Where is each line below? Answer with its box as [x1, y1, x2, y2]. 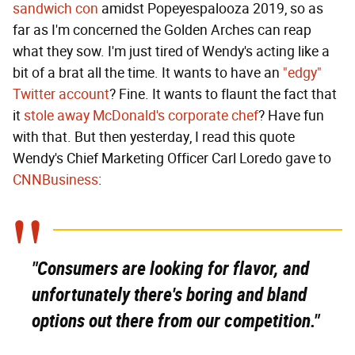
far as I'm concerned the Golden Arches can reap [13, 21, 311, 40]
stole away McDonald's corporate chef [24, 107, 258, 125]
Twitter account [13, 86, 109, 104]
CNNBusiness [13, 171, 98, 189]
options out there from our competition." [32, 310, 319, 333]
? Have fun [258, 107, 324, 125]
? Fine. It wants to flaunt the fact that [109, 86, 337, 104]
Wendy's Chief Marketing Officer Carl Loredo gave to [13, 150, 331, 168]
